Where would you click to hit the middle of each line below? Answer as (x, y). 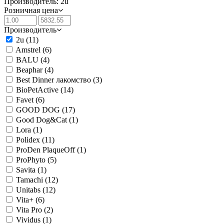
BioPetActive (38, 90)
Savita (27, 170)
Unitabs (29, 190)
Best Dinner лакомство (54, 80)
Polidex (29, 140)
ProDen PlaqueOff (46, 150)
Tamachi (30, 180)
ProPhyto (32, 160)
